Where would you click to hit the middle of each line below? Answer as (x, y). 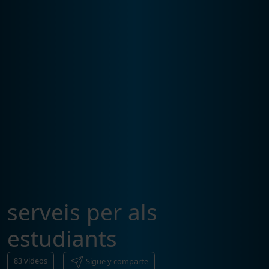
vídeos (36, 260)
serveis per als (82, 212)
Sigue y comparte (117, 261)
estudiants (62, 238)
